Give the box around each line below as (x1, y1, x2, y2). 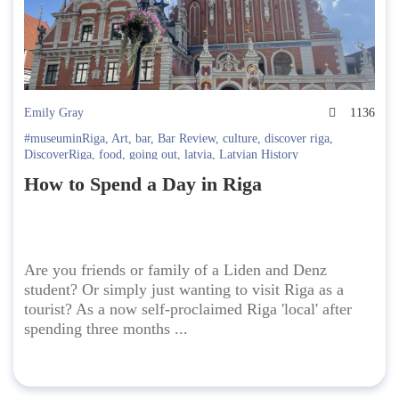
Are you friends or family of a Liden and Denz (24, 261, 327, 280)
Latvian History (219, 148, 298, 162)
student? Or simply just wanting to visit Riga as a (24, 281, 344, 299)
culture (223, 132, 257, 146)
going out (129, 148, 177, 162)
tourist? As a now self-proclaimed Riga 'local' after (24, 300, 352, 319)
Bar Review (158, 132, 216, 146)
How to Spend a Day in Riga (24, 173, 262, 196)
